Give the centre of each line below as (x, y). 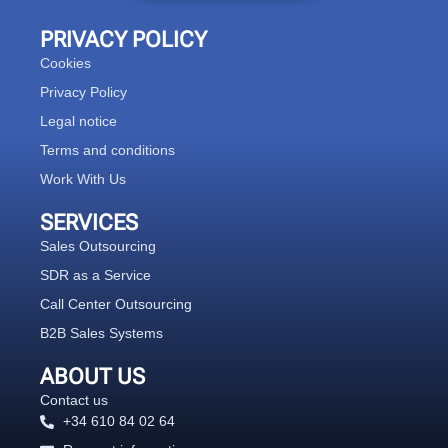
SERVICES (89, 223)
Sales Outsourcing (98, 246)
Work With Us (83, 179)
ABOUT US (92, 377)
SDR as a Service (95, 275)
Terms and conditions (107, 150)
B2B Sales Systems (101, 333)
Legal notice (78, 121)
